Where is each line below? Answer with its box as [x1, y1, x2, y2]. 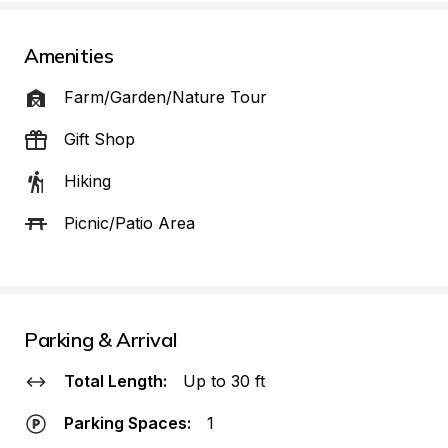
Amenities [24, 43, 114, 68]
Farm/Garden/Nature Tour [64, 87, 267, 107]
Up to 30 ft [183, 371, 265, 391]
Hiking [64, 171, 111, 191]
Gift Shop [64, 129, 135, 149]
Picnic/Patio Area [64, 213, 195, 233]
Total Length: [64, 371, 167, 391]
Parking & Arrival [24, 327, 178, 352]
